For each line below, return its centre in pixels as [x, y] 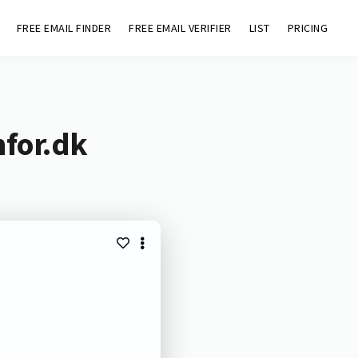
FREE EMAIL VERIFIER [180, 28]
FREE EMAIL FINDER [64, 28]
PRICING [308, 28]
